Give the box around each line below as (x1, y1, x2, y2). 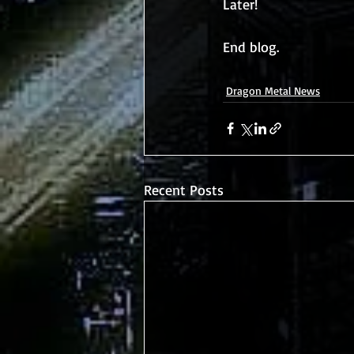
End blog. (223, 37, 283, 55)
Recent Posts (144, 180, 224, 198)
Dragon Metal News (226, 83, 320, 97)
